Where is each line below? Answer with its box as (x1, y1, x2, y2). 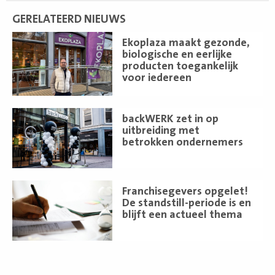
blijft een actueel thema (122, 207, 243, 221)
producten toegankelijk (122, 59, 239, 72)
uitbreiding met (122, 123, 200, 137)
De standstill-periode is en (122, 196, 252, 209)
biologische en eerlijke (122, 47, 233, 61)
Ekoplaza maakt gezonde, (122, 36, 250, 49)
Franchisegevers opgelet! (122, 184, 249, 198)
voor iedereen (122, 71, 192, 84)
